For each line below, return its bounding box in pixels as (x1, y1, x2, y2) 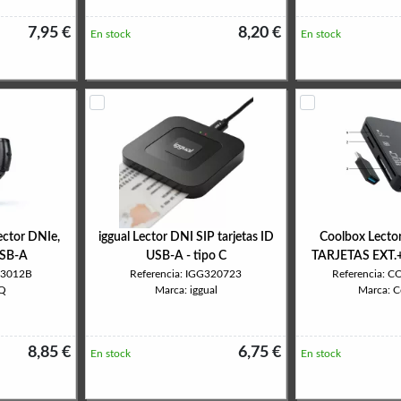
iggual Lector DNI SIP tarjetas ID (98, 231, 274, 243)
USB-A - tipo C (145, 250, 226, 262)
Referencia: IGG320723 (130, 269, 242, 279)
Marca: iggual (154, 285, 218, 295)
